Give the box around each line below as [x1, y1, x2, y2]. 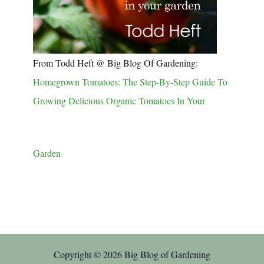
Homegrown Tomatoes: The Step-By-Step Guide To [33, 75, 227, 88]
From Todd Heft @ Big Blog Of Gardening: [33, 57, 198, 70]
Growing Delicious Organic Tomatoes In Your [33, 94, 205, 107]
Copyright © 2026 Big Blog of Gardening [54, 248, 210, 261]
